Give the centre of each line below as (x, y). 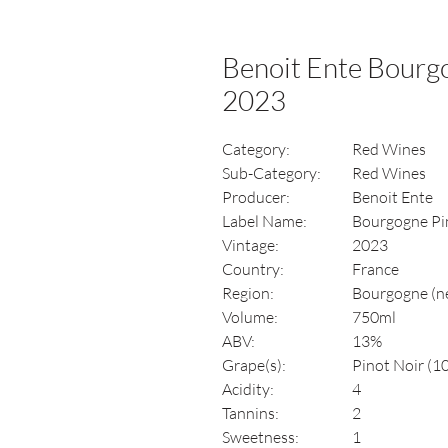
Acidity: (248, 389)
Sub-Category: (274, 173)
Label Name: (264, 221)
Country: (253, 269)
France (375, 269)
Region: (248, 293)
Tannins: (250, 413)
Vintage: (250, 245)
